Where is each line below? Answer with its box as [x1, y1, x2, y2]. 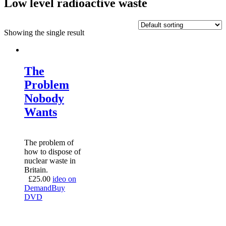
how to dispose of [24, 147, 81, 156]
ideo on [52, 174, 76, 183]
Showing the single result [4, 28, 84, 37]
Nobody [24, 91, 64, 105]
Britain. [24, 165, 48, 174]
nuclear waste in [24, 156, 76, 165]
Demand [24, 183, 51, 192]
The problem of [24, 138, 74, 147]
